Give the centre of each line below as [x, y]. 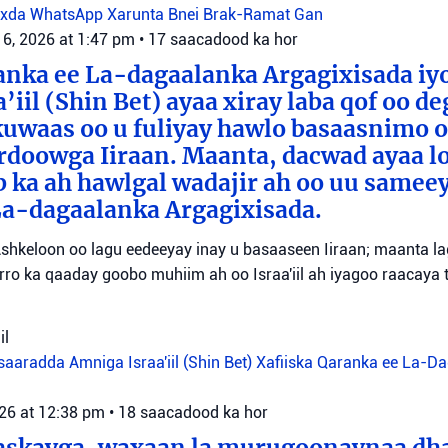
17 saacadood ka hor [223, 40]
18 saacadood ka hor [193, 413]
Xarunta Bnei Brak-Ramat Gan [215, 15]
